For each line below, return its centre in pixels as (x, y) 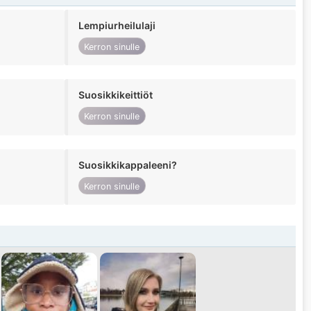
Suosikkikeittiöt (115, 95)
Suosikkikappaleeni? (127, 165)
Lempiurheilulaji (117, 26)
